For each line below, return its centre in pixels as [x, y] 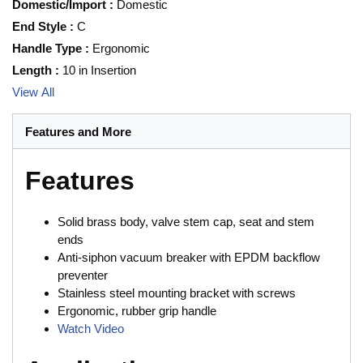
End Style [39, 27]
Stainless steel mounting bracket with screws [177, 293]
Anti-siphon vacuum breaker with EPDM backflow [189, 258]
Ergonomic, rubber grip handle [137, 311]
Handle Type [47, 49]
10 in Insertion [99, 70]
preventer [83, 275]
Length [32, 70]
